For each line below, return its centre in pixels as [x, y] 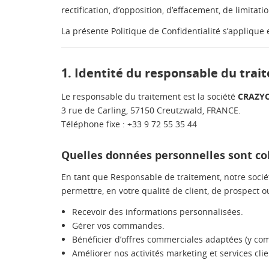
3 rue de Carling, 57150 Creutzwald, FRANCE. [151, 110]
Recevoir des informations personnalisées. [158, 212]
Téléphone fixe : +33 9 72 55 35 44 [129, 124]
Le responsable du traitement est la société [150, 96]
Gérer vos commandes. [118, 225]
